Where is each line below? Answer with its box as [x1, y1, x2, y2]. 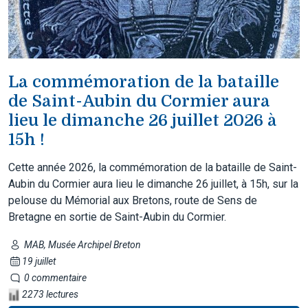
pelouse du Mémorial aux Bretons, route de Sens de [8, 193, 257, 207]
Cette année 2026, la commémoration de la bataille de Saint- [8, 160, 297, 174]
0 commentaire [21, 272, 87, 283]
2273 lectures [20, 288, 78, 300]
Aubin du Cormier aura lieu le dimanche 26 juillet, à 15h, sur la [8, 177, 298, 190]
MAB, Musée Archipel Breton [21, 239, 141, 250]
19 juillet [21, 255, 56, 267]
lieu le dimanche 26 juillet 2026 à [8, 110, 277, 130]
